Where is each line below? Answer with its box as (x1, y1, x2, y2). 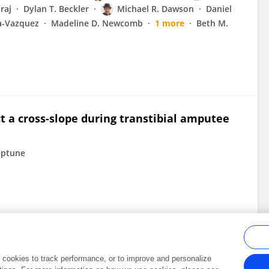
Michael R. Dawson (117, 3, 194, 14)
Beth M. (196, 17, 228, 29)
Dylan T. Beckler (23, 3, 89, 14)
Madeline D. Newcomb (51, 17, 143, 29)
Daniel (206, 3, 232, 14)
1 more (155, 17, 184, 29)
